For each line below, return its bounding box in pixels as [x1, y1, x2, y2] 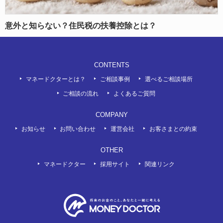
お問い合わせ [60, 125, 96, 133]
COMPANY [95, 111, 128, 119]
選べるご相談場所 [144, 76, 193, 83]
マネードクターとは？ [25, 76, 86, 83]
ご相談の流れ [63, 90, 99, 98]
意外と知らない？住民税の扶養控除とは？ [5, 21, 156, 30]
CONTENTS [94, 61, 129, 69]
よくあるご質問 [113, 90, 155, 98]
